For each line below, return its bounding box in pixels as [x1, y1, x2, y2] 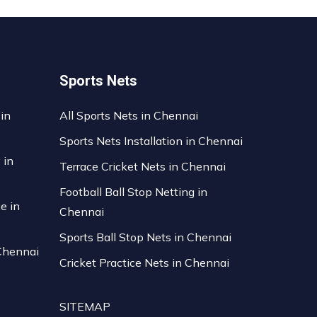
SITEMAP [59, 299, 111, 313]
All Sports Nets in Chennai [59, 108, 199, 122]
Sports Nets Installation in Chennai [59, 134, 243, 148]
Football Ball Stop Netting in [59, 185, 208, 199]
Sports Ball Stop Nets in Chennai [59, 230, 232, 244]
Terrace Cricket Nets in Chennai [59, 159, 226, 173]
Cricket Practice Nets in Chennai [59, 255, 230, 270]
